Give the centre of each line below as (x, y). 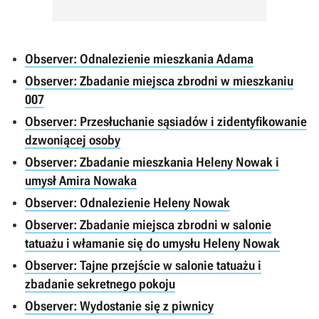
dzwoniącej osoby (73, 140)
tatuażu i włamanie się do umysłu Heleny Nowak (152, 243)
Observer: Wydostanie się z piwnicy (119, 306)
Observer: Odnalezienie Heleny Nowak (127, 203)
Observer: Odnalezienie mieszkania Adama (139, 59)
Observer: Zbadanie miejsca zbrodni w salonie (148, 225)
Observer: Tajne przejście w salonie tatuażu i (143, 265)
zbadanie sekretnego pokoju (100, 284)
